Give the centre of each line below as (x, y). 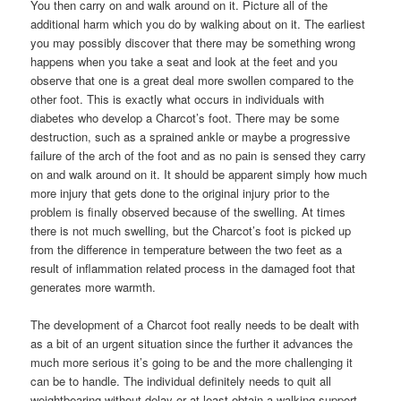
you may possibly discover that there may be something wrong (193, 42)
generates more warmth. (94, 286)
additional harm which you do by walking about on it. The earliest (198, 23)
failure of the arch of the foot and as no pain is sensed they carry (199, 155)
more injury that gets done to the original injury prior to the (180, 192)
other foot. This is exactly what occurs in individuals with (178, 98)
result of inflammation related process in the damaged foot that (193, 268)
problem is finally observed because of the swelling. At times (188, 211)
